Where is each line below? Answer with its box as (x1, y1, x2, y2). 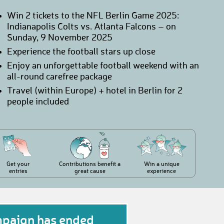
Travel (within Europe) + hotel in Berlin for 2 (6, 86, 182, 95)
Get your (6, 161, 30, 167)
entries (8, 168, 27, 174)
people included (6, 97, 69, 106)
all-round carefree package (6, 72, 112, 81)
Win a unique (143, 161, 179, 167)
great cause (74, 168, 105, 174)
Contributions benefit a (59, 161, 121, 167)
